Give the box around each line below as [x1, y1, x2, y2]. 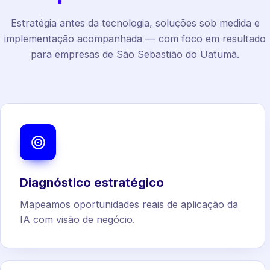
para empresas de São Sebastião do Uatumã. [31, 48, 239, 61]
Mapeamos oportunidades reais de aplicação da [20, 198, 238, 211]
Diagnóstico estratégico [20, 175, 164, 190]
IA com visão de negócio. [20, 213, 135, 226]
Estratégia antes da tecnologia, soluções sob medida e [10, 17, 260, 30]
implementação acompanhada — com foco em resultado [4, 33, 266, 45]
